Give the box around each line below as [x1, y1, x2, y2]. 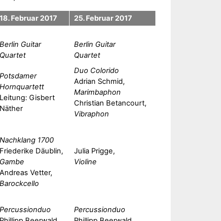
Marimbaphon [74, 87, 121, 97]
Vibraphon [74, 109, 109, 118]
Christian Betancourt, [74, 98, 147, 108]
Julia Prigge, [74, 146, 115, 155]
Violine [74, 157, 97, 166]
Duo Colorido [74, 66, 119, 75]
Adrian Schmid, [74, 76, 125, 86]
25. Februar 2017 [74, 13, 132, 23]
